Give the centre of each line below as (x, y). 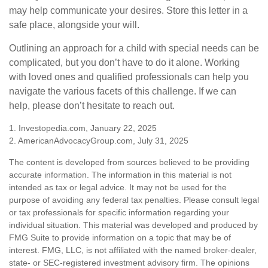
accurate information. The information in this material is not (120, 174)
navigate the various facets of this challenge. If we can (123, 91)
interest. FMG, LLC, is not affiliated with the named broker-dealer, (133, 250)
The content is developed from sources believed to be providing (129, 162)
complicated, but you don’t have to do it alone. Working (124, 62)
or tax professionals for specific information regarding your (119, 212)
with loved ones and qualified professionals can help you (129, 77)
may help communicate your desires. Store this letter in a (128, 10)
